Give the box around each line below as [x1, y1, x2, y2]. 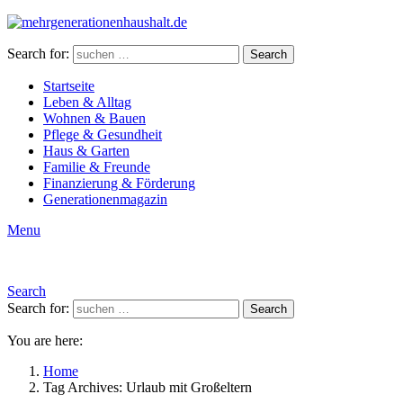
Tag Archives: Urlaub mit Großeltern [43, 380, 252, 395]
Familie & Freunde [43, 159, 150, 175]
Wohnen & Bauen [43, 111, 146, 126]
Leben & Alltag [43, 94, 131, 110]
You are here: [7, 333, 83, 348]
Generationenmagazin [43, 192, 167, 207]
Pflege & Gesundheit [43, 127, 162, 142]
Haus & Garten [43, 143, 130, 158]
